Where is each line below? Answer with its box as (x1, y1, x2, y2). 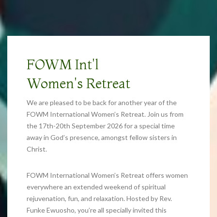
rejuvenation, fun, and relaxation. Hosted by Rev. (27, 194, 172, 203)
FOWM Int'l (27, 56, 99, 73)
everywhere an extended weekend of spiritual (27, 183, 166, 191)
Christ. (27, 145, 47, 154)
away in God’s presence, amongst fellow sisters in (27, 133, 177, 142)
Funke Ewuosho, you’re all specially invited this (27, 206, 167, 215)
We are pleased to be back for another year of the (27, 98, 177, 107)
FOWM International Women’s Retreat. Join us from (27, 110, 184, 119)
